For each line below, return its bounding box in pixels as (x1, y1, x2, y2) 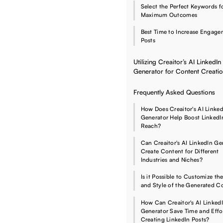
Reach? (140, 121, 161, 129)
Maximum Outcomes (140, 11, 198, 19)
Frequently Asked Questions (133, 88, 215, 97)
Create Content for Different (140, 147, 219, 155)
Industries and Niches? (140, 156, 203, 163)
